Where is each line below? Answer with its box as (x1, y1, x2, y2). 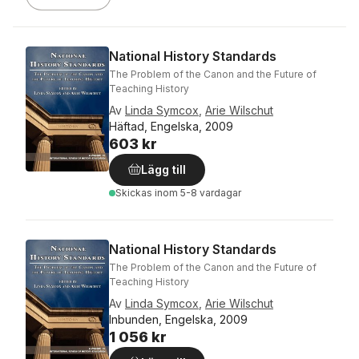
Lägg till (141, 163, 186, 176)
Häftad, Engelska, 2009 (109, 119, 233, 133)
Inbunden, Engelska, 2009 (109, 313, 248, 326)
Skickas (115, 187, 155, 199)
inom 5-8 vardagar (155, 187, 241, 199)
